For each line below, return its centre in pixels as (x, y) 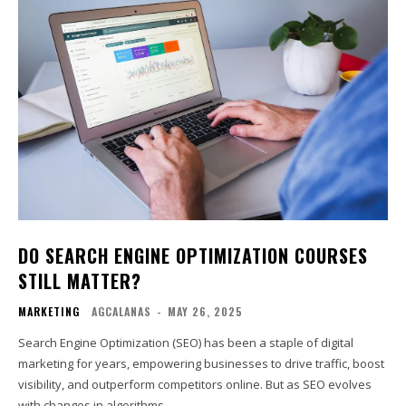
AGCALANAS (121, 311)
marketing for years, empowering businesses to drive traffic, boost (201, 363)
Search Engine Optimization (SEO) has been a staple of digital (186, 342)
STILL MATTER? (80, 280)
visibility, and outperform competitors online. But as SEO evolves (195, 384)
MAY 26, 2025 (205, 311)
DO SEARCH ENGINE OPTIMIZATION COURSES (193, 255)
